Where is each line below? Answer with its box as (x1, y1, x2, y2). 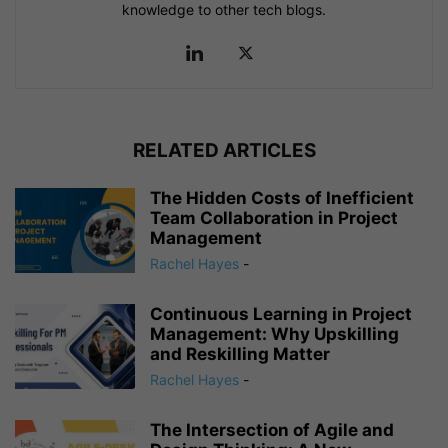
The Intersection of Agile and (150, 420, 394, 441)
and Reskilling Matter (150, 344, 330, 365)
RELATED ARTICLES (132, 139, 316, 163)
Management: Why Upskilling (150, 324, 399, 345)
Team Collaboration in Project (150, 208, 398, 229)
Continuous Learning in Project (150, 304, 412, 325)
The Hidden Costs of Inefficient (150, 188, 414, 209)
